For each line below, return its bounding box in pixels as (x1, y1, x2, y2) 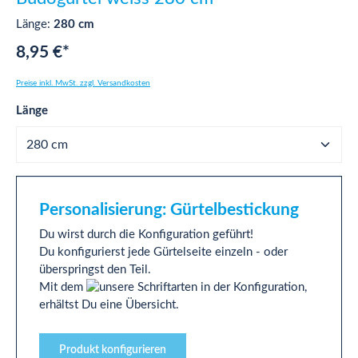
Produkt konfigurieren (59, 344, 166, 356)
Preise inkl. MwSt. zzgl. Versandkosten (16, 79, 150, 87)
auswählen (47, 104, 107, 116)
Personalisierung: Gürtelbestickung (39, 201, 299, 218)
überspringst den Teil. (39, 264, 151, 276)
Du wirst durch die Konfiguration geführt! (39, 229, 253, 241)
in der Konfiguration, (197, 281, 307, 293)
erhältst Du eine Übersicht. (39, 299, 179, 312)
